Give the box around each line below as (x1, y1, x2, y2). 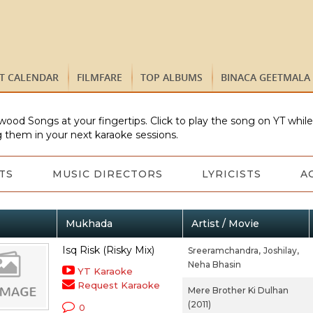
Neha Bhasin (187, 259, 241, 270)
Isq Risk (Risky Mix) (61, 244, 154, 256)
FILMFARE (77, 71, 122, 84)
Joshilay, (263, 245, 299, 256)
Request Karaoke (77, 279, 160, 291)
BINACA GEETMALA (221, 71, 310, 84)
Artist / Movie (191, 217, 259, 230)
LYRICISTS (201, 168, 261, 180)
